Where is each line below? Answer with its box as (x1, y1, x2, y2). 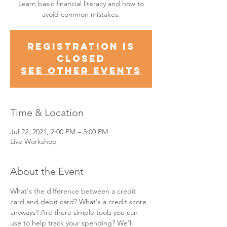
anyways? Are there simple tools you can (10, 208, 140, 217)
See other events (21, 65, 141, 77)
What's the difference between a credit (10, 186, 138, 196)
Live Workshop (10, 137, 57, 146)
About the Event (10, 165, 84, 177)
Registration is (27, 41, 135, 52)
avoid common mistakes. (42, 10, 120, 19)
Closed (57, 53, 105, 64)
